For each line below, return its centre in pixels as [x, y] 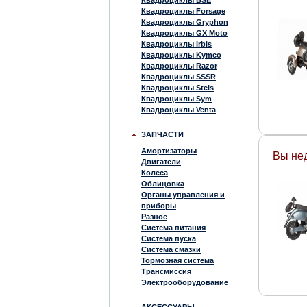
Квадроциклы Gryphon [185, 22]
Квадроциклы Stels [177, 88]
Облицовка [163, 184]
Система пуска [169, 238]
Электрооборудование [185, 282]
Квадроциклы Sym [176, 99]
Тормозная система [177, 260]
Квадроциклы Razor [179, 66]
